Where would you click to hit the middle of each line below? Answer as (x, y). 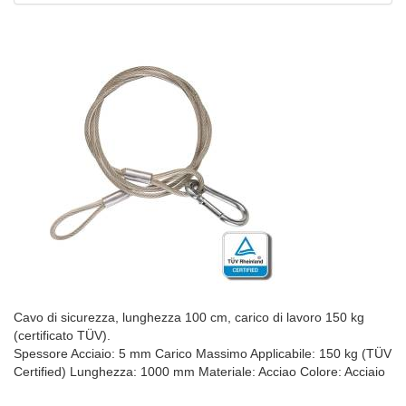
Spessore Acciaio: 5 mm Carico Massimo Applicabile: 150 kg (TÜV (203, 354)
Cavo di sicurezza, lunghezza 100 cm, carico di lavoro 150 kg (189, 318)
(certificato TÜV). (62, 336)
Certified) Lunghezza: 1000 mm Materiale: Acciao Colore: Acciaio (199, 372)
